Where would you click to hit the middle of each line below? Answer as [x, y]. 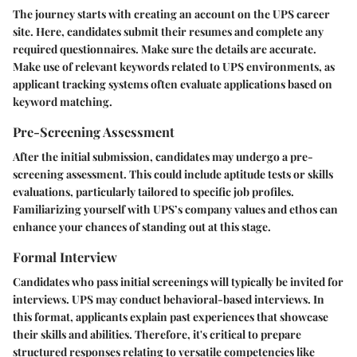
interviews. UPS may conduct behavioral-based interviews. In [169, 299]
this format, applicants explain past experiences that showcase [171, 316]
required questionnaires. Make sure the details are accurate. [165, 49]
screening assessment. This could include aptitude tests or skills [173, 174]
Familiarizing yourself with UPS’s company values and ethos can [175, 209]
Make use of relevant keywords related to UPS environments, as [174, 66]
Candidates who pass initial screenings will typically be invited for [178, 281]
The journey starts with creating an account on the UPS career [171, 14]
